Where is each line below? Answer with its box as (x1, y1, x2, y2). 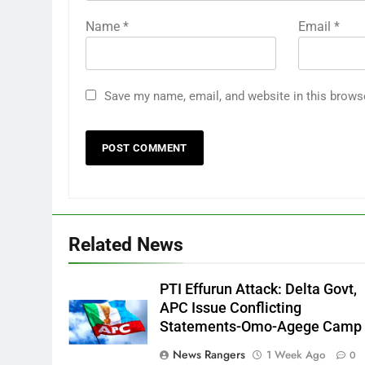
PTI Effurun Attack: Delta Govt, (160, 280, 358, 297)
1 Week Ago (266, 346, 326, 363)
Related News (68, 232, 183, 256)
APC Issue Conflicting (160, 299, 302, 316)
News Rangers (173, 345, 246, 363)
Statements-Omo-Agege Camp (160, 318, 363, 335)
